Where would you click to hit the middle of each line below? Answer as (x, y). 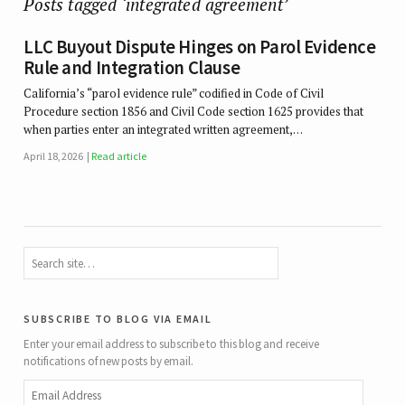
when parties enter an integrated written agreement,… (164, 129)
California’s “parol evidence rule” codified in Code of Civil (174, 93)
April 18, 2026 (54, 156)
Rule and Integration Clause (132, 68)
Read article (119, 156)
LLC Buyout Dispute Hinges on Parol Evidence (200, 47)
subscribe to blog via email (118, 318)
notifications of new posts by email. (109, 361)
